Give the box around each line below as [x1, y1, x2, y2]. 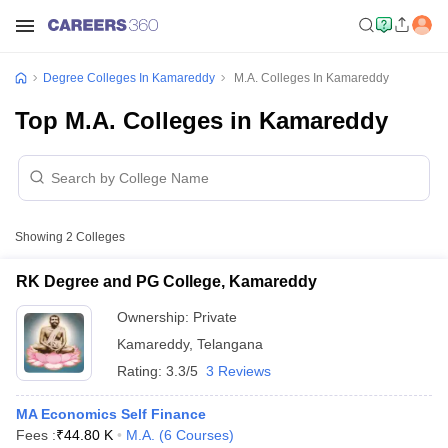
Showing [15, 230, 66, 244]
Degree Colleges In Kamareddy [43, 71, 215, 85]
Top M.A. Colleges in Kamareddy [15, 107, 388, 134]
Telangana [197, 336, 263, 352]
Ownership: [117, 309, 193, 325]
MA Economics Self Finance [16, 406, 206, 422]
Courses [176, 427, 229, 443]
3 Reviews [206, 363, 271, 379]
